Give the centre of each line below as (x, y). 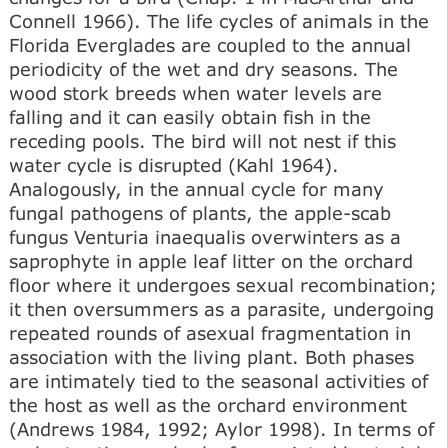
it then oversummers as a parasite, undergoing (221, 308)
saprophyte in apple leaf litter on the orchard (211, 260)
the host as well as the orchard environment (208, 404)
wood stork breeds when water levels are (195, 92)
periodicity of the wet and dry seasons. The (203, 68)
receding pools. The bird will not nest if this (202, 140)
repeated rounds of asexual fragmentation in (210, 332)
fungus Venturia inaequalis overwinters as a (205, 236)
